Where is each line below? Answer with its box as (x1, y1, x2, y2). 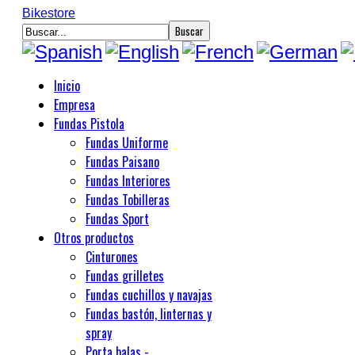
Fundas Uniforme (86, 133, 168, 152)
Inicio (54, 76, 80, 95)
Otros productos (54, 228, 134, 247)
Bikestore (22, 6, 75, 20)
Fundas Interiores (86, 171, 170, 190)
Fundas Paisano (86, 152, 159, 171)
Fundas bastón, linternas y (86, 304, 212, 323)
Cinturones (86, 247, 138, 266)
